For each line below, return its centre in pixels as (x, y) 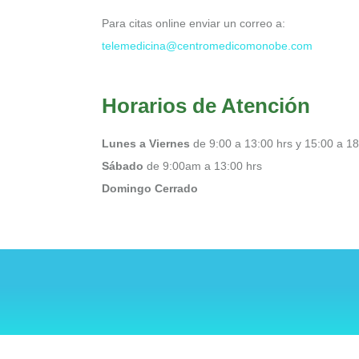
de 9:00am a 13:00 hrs (203, 165)
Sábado (123, 165)
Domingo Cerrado (150, 188)
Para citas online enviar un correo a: (195, 23)
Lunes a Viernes (146, 143)
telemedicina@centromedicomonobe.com (207, 45)
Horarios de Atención (206, 105)
